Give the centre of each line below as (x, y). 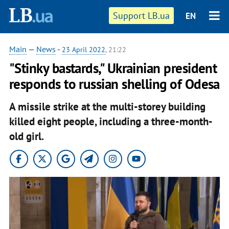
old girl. (26, 136)
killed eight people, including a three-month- (111, 121)
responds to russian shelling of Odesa (114, 84)
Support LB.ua (142, 16)
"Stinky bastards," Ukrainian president (113, 68)
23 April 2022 (83, 50)
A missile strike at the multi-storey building (107, 106)
